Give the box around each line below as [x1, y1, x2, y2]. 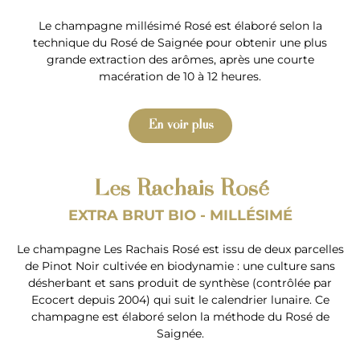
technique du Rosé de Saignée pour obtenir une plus [33, 35, 327, 50]
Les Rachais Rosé [92, 175, 268, 205]
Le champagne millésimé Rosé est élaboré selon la [38, 18, 322, 33]
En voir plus [147, 117, 213, 133]
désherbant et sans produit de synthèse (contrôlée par [28, 275, 332, 290]
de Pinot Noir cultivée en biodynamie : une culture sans [25, 258, 335, 273]
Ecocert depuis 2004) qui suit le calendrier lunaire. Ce [31, 292, 329, 307]
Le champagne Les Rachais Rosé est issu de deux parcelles [16, 241, 344, 256]
